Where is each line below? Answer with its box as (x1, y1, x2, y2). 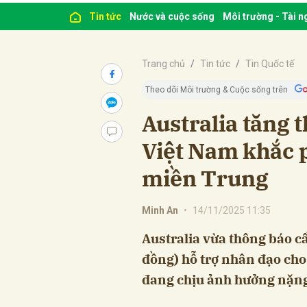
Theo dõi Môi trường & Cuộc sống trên (145, 84, 288, 95)
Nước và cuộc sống (130, 10, 214, 22)
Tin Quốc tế (245, 58, 294, 69)
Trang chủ (142, 58, 185, 69)
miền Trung (142, 163, 269, 193)
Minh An (142, 204, 178, 216)
